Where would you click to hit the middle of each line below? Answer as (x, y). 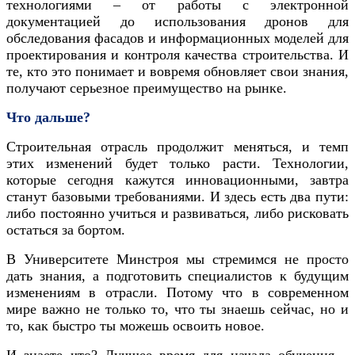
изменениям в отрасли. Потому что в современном (177, 292)
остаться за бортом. (66, 229)
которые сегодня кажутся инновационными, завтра (177, 179)
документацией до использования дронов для (177, 21)
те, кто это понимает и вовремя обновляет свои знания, (177, 71)
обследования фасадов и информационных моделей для (177, 38)
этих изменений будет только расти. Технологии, (177, 163)
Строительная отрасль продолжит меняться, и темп (177, 146)
